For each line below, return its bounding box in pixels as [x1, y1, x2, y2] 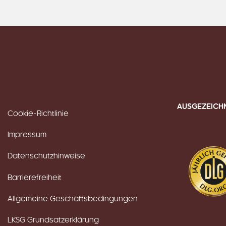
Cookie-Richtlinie [8, 110, 69, 118]
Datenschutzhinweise [8, 153, 85, 160]
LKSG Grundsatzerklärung [8, 217, 99, 224]
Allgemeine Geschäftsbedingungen [8, 196, 138, 203]
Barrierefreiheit [8, 174, 62, 182]
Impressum [8, 131, 46, 139]
